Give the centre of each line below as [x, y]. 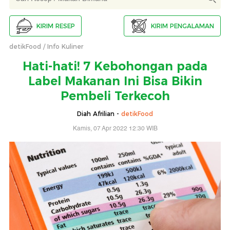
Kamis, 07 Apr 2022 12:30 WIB [115, 129]
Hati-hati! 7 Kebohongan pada [115, 66]
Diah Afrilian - [99, 114]
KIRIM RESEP [56, 26]
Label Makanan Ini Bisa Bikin [115, 81]
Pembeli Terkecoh [115, 96]
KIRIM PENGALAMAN [183, 26]
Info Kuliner [65, 47]
